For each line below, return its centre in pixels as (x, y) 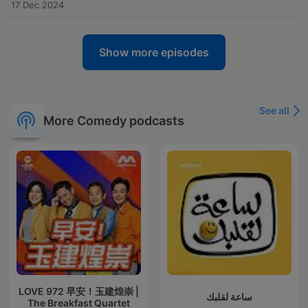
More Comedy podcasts (114, 120)
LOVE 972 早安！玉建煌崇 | (79, 291)
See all (274, 111)
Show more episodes (154, 53)
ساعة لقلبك (229, 297)
